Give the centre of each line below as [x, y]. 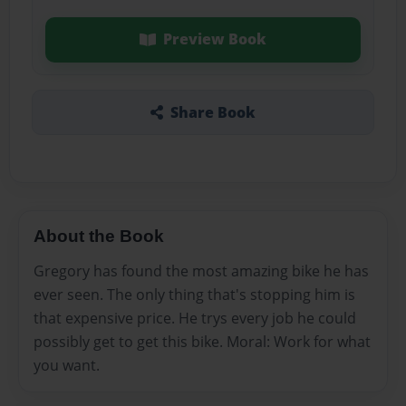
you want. [67, 365]
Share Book [213, 112]
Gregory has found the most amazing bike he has [201, 271]
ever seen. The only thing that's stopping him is [194, 294]
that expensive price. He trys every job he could [195, 318]
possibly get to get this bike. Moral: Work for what [202, 341]
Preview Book [214, 39]
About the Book [99, 236]
